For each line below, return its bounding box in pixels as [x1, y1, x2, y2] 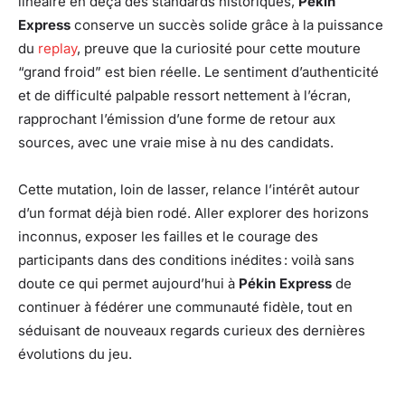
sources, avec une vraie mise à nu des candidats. [18, 133, 334, 151]
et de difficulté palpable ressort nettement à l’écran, [18, 86, 351, 104]
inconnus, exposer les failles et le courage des [18, 227, 318, 245]
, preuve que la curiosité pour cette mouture [77, 39, 361, 57]
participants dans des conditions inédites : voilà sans [18, 250, 354, 268]
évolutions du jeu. [18, 344, 132, 363]
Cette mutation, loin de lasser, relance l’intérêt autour [18, 180, 360, 198]
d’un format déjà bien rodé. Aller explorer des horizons [18, 203, 369, 221]
